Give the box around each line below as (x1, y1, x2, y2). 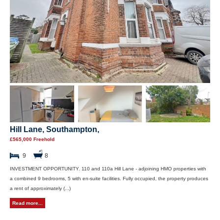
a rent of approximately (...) (10, 185, 71, 191)
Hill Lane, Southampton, (10, 125, 99, 134)
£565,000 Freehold (10, 136, 55, 142)
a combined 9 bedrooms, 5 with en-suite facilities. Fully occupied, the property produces (10, 175, 208, 181)
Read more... (12, 200, 43, 206)
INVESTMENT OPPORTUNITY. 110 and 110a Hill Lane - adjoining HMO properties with (10, 165, 206, 171)
